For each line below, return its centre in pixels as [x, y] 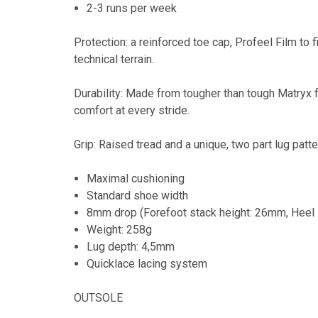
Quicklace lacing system [147, 264]
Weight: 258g [120, 230]
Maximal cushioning [136, 179]
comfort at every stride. [132, 110]
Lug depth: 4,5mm [131, 247]
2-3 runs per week [132, 8]
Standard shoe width [138, 196]
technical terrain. [114, 59]
